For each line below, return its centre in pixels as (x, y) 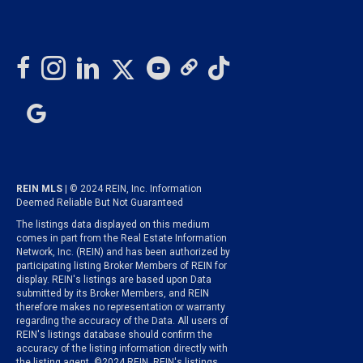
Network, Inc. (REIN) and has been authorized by (123, 252)
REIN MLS (41, 189)
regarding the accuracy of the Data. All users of (122, 321)
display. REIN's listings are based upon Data (114, 280)
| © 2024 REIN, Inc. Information (133, 189)
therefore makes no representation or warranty (121, 307)
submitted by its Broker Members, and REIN (113, 294)
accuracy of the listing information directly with (122, 349)
